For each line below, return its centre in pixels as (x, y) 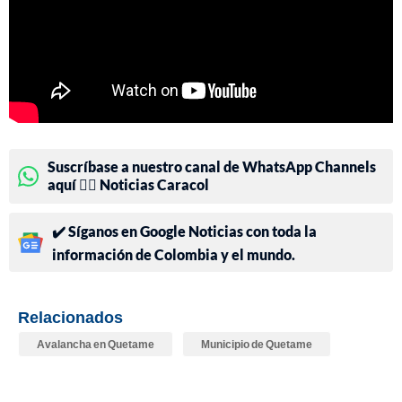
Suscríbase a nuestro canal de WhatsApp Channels (212, 167)
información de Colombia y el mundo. (174, 255)
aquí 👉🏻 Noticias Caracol (128, 185)
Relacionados (70, 317)
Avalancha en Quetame (96, 345)
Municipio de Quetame (257, 345)
